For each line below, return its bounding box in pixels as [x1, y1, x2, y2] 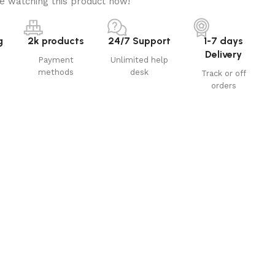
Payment [37, 55, 74, 65]
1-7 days [204, 35, 244, 47]
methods [37, 68, 74, 77]
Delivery [205, 48, 242, 61]
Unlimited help [110, 55, 169, 65]
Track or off [201, 69, 246, 79]
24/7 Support [108, 35, 171, 47]
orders [211, 81, 236, 91]
